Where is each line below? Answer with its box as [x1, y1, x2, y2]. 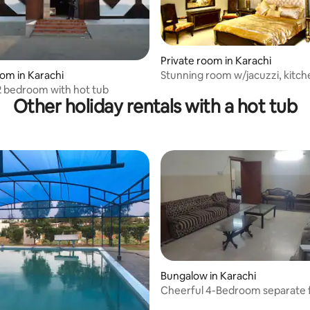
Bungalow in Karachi [161, 268, 256, 282]
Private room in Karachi [161, 53, 271, 67]
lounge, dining [161, 81, 228, 95]
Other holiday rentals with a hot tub [12, 95, 298, 119]
